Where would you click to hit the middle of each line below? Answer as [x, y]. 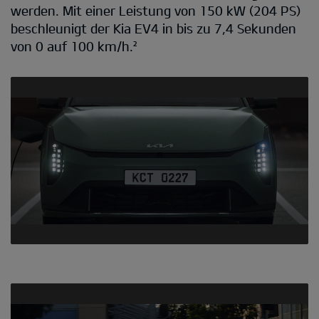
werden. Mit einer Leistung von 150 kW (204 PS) [156, 10]
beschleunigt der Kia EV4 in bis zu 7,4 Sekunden [153, 28]
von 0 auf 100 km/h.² [74, 46]
